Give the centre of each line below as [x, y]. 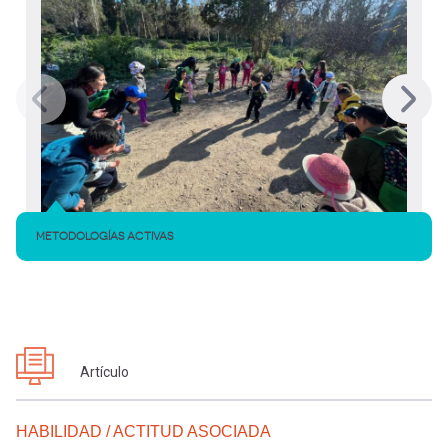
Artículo [104, 372]
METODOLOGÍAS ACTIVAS [104, 236]
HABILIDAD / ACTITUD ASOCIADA [143, 432]
